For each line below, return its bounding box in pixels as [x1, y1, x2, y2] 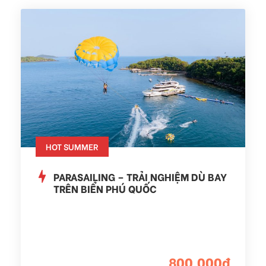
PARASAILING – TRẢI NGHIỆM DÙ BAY [53, 169, 227, 184]
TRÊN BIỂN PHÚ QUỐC [53, 180, 157, 196]
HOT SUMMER [46, 140, 99, 153]
